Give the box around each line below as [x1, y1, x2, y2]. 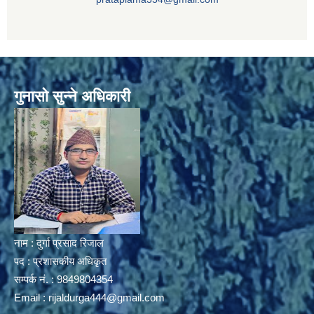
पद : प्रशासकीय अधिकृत [14, 254, 107, 267]
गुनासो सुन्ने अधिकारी [14, 87, 130, 105]
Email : [14, 291, 48, 303]
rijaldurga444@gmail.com [48, 291, 165, 303]
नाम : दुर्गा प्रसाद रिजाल [14, 236, 104, 249]
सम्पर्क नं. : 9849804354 [14, 273, 113, 285]
